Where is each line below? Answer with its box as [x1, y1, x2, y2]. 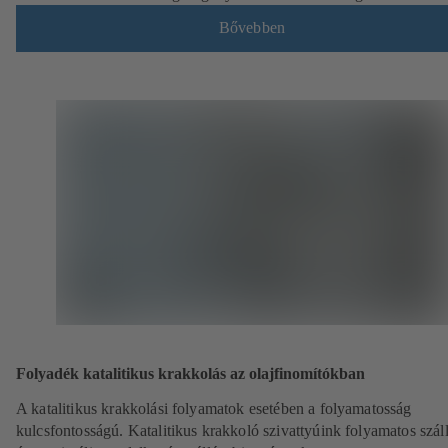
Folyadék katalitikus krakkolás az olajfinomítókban [16, 363, 365, 383]
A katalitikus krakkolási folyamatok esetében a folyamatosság [16, 399, 412, 417]
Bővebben [218, 19, 286, 37]
